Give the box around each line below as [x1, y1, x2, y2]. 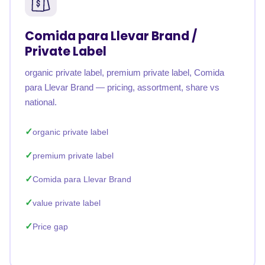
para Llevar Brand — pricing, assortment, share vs [25, 82, 219, 92]
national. [25, 97, 57, 107]
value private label [33, 198, 101, 208]
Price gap [33, 222, 68, 231]
